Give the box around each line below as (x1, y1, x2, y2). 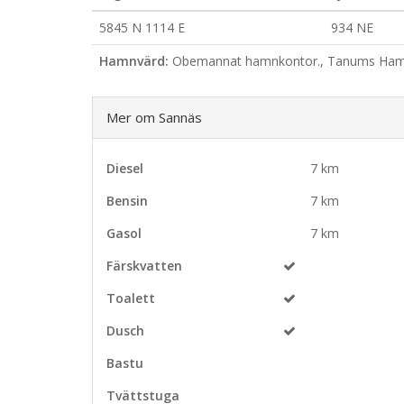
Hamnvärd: (99, 52, 169, 69)
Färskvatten (106, 257, 182, 274)
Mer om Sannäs (106, 108, 202, 126)
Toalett (106, 289, 155, 307)
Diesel (106, 160, 143, 177)
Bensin (106, 192, 148, 209)
